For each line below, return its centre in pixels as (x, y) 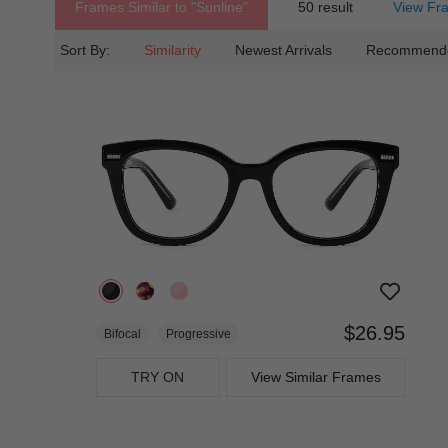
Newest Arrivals (283, 50)
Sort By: (85, 50)
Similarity (172, 50)
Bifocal (122, 333)
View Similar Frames (315, 376)
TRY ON (158, 376)
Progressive (198, 333)
